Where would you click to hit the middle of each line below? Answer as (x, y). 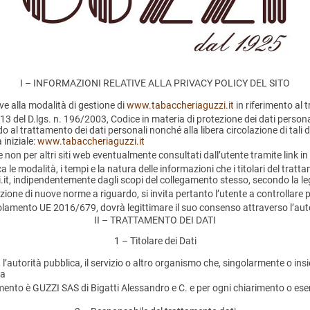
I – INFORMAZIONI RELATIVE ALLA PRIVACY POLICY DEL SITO (155, 83)
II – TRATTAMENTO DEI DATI (155, 220)
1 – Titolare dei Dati (155, 241)
